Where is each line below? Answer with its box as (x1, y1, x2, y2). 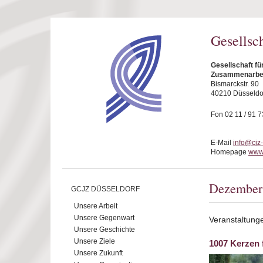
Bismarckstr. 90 (211, 80, 259, 88)
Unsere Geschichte (74, 225, 135, 234)
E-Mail (211, 139, 233, 147)
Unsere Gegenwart (74, 214, 134, 222)
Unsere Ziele (74, 237, 115, 245)
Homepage (211, 148, 248, 156)
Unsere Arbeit (74, 202, 117, 210)
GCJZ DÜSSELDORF (71, 185, 140, 193)
